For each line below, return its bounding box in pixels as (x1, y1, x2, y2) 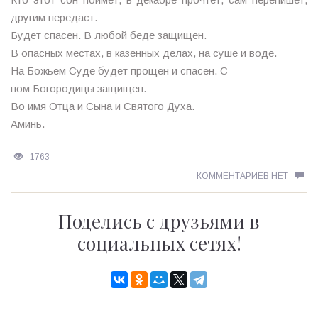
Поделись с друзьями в (58, 208, 260, 234)
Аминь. (11, 117, 45, 130)
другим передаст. (11, 11, 97, 23)
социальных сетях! (77, 230, 241, 256)
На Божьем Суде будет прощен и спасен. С (11, 64, 228, 77)
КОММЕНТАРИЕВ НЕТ (197, 170, 288, 181)
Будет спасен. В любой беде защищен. (11, 28, 207, 41)
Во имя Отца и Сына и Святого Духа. (11, 99, 194, 112)
